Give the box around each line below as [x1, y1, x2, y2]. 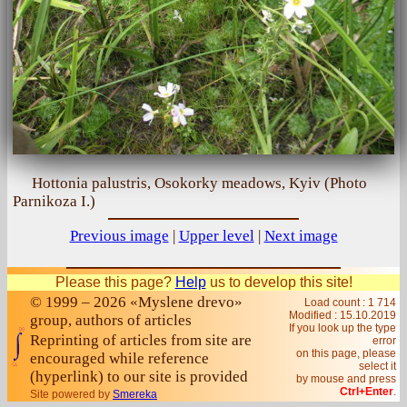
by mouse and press [296, 372, 396, 385]
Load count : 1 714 [304, 296, 396, 309]
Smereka [113, 388, 157, 401]
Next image [263, 227, 338, 244]
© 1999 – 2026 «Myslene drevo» [30, 293, 243, 311]
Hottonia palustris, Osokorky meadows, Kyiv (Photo [32, 174, 367, 192]
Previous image [69, 227, 169, 244]
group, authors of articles [30, 312, 192, 329]
